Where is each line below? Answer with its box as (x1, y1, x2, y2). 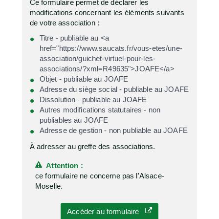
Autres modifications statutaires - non (39, 106, 161, 114)
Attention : (42, 161, 83, 170)
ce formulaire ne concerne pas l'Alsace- (35, 172, 164, 180)
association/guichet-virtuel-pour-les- (39, 54, 155, 63)
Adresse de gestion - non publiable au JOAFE (39, 126, 188, 135)
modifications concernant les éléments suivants (29, 8, 184, 17)
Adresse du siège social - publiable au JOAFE (39, 85, 189, 94)
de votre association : (29, 18, 100, 27)
